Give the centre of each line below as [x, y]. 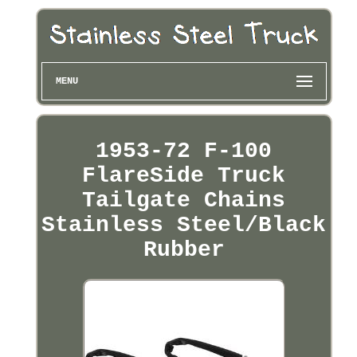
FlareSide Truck [184, 176]
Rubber [184, 250]
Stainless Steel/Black [184, 226]
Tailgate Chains [184, 201]
